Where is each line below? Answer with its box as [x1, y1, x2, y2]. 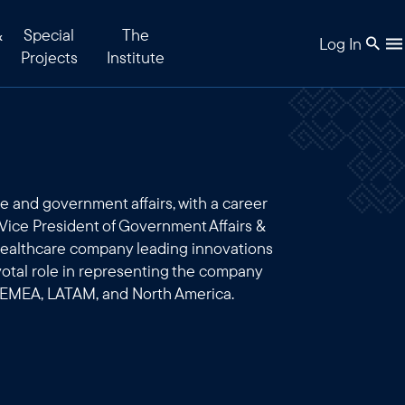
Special [24, 24, 74, 45]
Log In [319, 33, 362, 54]
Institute [107, 47, 165, 68]
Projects [20, 47, 78, 68]
